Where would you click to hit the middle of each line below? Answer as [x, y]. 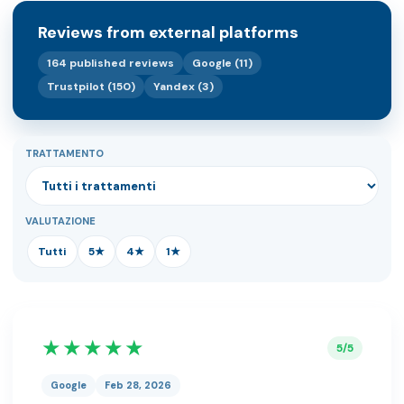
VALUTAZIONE [60, 221]
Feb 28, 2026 [138, 386]
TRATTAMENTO [64, 154]
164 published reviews [110, 64]
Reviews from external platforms [168, 33]
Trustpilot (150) [91, 87]
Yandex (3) [184, 87]
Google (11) [222, 64]
